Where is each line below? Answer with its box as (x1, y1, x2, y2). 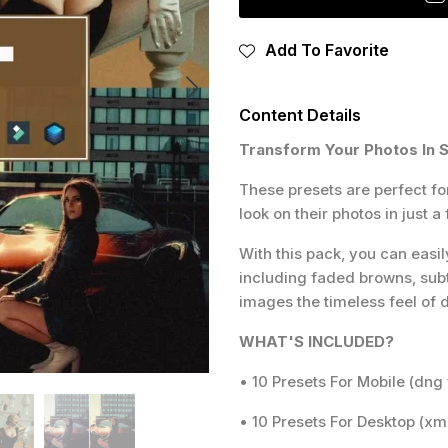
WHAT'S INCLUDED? (239, 332, 394, 352)
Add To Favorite (265, 40, 389, 61)
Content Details (239, 105, 361, 126)
